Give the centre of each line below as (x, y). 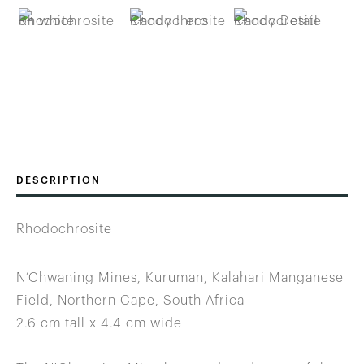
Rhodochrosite (64, 229)
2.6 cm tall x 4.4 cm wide (99, 323)
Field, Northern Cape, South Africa (130, 300)
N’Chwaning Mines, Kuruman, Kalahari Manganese (180, 277)
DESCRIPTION (58, 180)
